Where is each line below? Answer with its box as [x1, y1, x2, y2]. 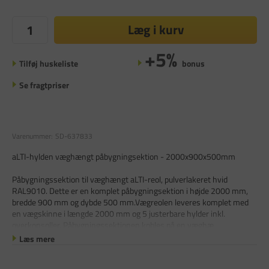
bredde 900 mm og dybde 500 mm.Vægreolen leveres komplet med [12, 196, 249, 209]
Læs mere [19, 232, 55, 245]
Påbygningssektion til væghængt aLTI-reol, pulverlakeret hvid [12, 173, 228, 186]
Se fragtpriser [19, 78, 69, 91]
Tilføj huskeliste [19, 56, 78, 70]
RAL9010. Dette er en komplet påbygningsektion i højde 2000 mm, [12, 184, 248, 198]
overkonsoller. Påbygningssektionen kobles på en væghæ [12, 219, 214, 232]
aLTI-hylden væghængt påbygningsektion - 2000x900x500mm [12, 150, 235, 163]
